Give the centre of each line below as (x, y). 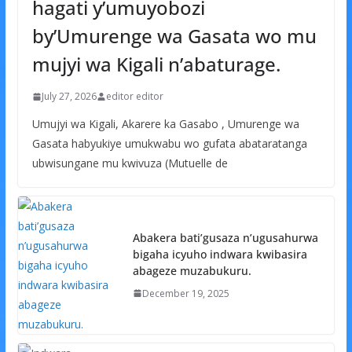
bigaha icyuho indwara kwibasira (220, 254)
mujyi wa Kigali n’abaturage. (156, 64)
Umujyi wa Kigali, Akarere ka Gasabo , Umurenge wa (165, 124)
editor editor (134, 97)
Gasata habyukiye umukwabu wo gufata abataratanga (169, 144)
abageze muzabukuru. (192, 270)
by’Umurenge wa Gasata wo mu (174, 36)
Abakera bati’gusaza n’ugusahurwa (225, 237)
